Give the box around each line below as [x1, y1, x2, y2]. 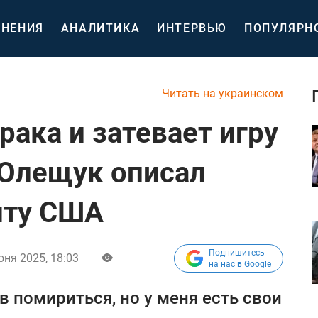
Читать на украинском [162, 87, 283, 100]
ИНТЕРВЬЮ [157, 21, 228, 35]
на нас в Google [209, 259, 271, 269]
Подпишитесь [209, 248, 265, 258]
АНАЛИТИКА [60, 21, 141, 35]
